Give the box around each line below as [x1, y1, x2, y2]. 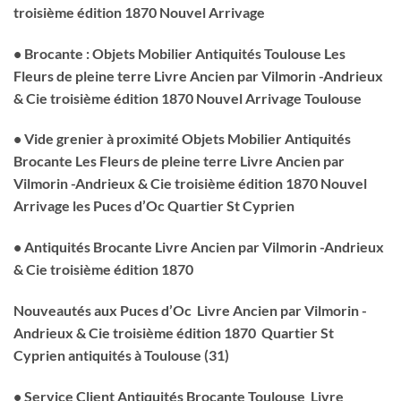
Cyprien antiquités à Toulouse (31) [13, 346, 229, 363]
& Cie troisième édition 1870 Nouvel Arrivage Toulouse [13, 89, 362, 107]
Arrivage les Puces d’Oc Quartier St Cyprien [13, 197, 294, 215]
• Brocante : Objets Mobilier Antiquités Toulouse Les [13, 44, 346, 62]
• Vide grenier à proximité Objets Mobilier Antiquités [13, 130, 351, 148]
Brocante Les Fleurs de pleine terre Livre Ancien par [13, 152, 345, 170]
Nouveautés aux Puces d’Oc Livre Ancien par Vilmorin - [13, 302, 367, 319]
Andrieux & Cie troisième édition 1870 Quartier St [13, 324, 334, 341]
